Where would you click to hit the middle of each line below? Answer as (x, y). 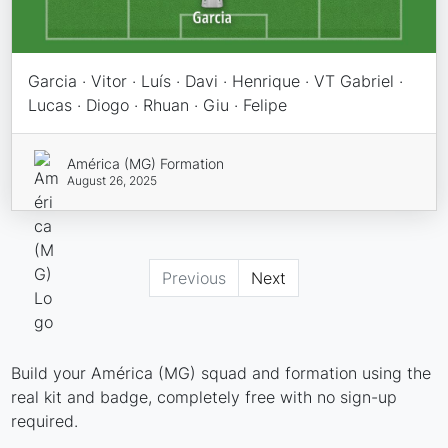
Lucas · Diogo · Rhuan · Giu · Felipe (158, 105)
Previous (194, 278)
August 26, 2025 (111, 181)
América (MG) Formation (145, 164)
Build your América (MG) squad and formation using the (221, 373)
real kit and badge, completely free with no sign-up (204, 397)
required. (45, 421)
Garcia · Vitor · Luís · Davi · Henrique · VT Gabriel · (216, 81)
